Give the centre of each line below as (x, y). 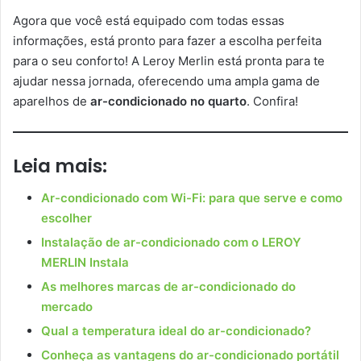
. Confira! (272, 101)
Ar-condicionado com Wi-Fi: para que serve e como (192, 198)
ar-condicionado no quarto (168, 101)
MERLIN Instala (85, 263)
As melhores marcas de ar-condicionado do (168, 287)
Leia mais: (60, 166)
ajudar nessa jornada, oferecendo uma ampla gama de (166, 81)
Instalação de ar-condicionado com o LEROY (171, 243)
